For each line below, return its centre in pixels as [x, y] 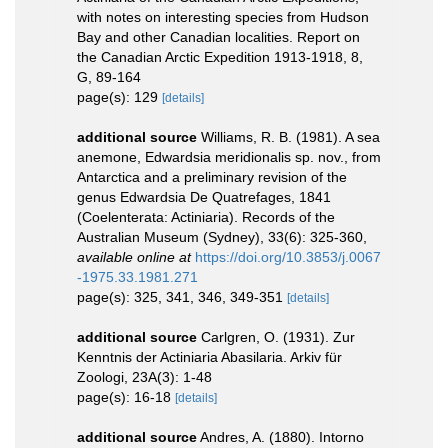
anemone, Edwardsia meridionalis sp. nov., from [229, 156]
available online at [134, 256]
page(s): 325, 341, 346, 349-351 [182, 296]
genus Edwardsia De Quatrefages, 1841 [204, 196]
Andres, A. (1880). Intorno [282, 436]
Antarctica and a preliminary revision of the [212, 176]
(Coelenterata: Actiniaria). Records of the [206, 216]
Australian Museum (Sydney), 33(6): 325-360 [220, 236]
